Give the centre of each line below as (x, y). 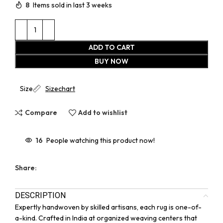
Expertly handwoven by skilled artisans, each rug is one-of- (108, 207)
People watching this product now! (101, 140)
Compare (41, 113)
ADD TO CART (111, 47)
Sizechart (60, 88)
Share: (26, 167)
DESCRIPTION (40, 195)
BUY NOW (111, 61)
